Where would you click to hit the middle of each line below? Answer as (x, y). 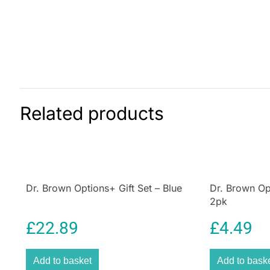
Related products (92, 113)
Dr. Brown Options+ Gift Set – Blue (104, 188)
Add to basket (62, 261)
